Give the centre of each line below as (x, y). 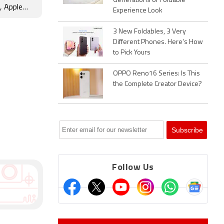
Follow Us (133, 168)
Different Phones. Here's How (158, 42)
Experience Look (138, 11)
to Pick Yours (132, 53)
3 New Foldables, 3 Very (149, 32)
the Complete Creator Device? (157, 84)
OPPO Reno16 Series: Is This (156, 74)
